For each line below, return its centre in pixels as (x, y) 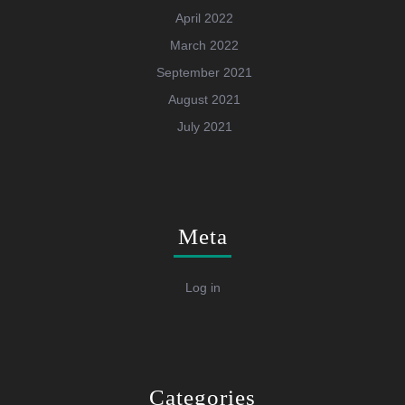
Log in (202, 288)
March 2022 (204, 46)
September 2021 (204, 73)
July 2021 (204, 127)
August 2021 (204, 100)
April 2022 (204, 19)
